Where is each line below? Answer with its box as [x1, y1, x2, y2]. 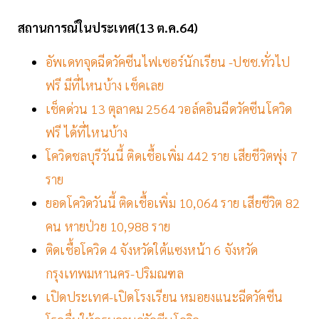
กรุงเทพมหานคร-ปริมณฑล [46, 265, 184, 282]
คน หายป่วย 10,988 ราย [46, 218, 170, 235]
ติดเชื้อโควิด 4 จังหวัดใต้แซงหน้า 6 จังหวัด [46, 241, 258, 258]
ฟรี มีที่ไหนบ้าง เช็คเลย [46, 77, 164, 94]
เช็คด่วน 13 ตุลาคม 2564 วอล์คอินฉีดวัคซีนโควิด [46, 100, 293, 117]
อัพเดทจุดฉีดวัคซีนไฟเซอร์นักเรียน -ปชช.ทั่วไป [46, 53, 290, 70]
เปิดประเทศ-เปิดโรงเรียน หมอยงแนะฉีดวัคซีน [46, 288, 283, 305]
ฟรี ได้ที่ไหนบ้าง [46, 124, 128, 141]
